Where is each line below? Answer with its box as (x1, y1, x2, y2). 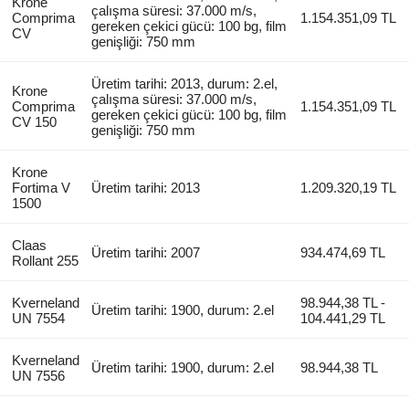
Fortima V (11, 179, 70, 195)
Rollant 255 (11, 252, 79, 268)
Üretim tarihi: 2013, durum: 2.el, (91, 75, 278, 91)
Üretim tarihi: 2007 (91, 244, 201, 260)
